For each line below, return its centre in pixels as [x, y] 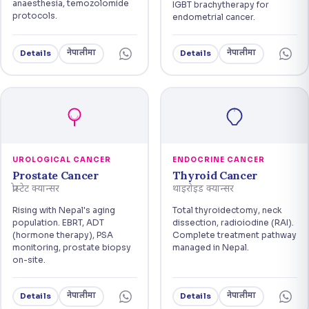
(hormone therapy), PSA [62, 235]
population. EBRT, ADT [58, 222]
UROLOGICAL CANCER [61, 159]
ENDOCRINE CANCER [218, 159]
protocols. [34, 15]
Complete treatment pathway [234, 235]
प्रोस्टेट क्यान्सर [36, 189]
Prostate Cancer [55, 175]
